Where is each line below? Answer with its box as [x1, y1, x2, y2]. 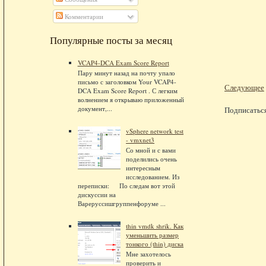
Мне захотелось [126, 249, 172, 259]
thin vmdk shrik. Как [126, 221, 184, 230]
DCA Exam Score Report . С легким [77, 86, 178, 96]
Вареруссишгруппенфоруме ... [77, 199, 166, 208]
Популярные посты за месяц [49, 33, 172, 47]
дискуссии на [77, 190, 116, 199]
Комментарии [63, 11, 104, 21]
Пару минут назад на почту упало [77, 68, 175, 78]
